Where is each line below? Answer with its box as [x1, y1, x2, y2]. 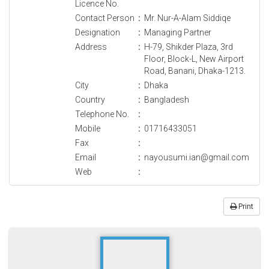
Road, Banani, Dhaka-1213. [144, 66, 246, 76]
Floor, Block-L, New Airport [144, 54, 244, 64]
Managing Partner [144, 28, 211, 38]
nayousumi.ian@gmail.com [144, 153, 249, 163]
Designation [75, 28, 120, 38]
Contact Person [75, 13, 134, 23]
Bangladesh [144, 95, 189, 105]
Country [75, 95, 105, 105]
